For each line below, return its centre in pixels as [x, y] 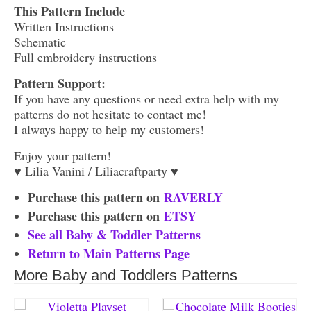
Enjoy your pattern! [62, 155]
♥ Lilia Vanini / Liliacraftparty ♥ [96, 170]
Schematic [40, 41]
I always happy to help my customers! [109, 129]
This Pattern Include [69, 11]
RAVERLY [193, 197]
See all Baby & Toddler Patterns [114, 234]
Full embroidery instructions [85, 57]
